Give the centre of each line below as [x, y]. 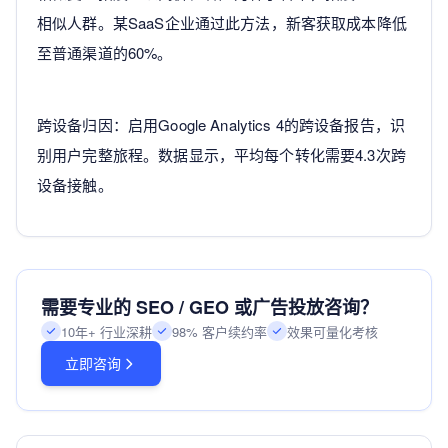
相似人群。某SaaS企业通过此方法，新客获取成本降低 [222, 23]
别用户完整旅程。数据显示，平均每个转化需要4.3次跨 [221, 155]
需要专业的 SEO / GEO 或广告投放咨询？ [209, 307]
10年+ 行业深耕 [106, 331]
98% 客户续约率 [219, 331]
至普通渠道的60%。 [105, 53]
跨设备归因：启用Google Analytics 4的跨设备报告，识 [221, 125]
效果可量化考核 [332, 331]
